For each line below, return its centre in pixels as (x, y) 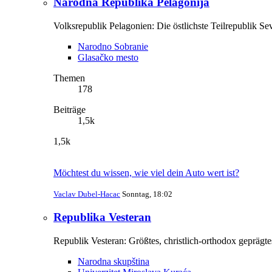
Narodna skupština (114, 261)
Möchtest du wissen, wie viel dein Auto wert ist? (146, 173)
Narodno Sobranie (113, 47)
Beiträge (70, 110)
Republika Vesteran (102, 217)
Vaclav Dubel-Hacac (87, 194)
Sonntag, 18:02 (147, 194)
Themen (69, 78)
